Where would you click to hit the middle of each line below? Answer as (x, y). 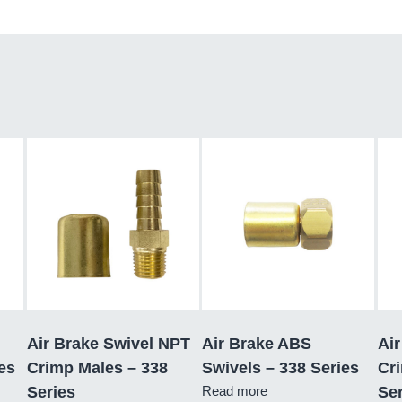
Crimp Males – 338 (97, 367)
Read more (235, 390)
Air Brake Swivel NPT (109, 343)
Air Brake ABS (257, 343)
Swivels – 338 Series (280, 367)
